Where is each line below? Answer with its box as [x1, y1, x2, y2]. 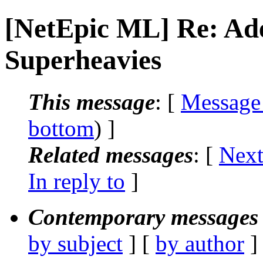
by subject [28, 230, 123, 256]
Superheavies [5, 45, 161, 76]
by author [156, 230, 244, 256]
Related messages [28, 141, 193, 167]
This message [28, 89, 155, 114]
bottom [28, 115, 94, 141]
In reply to [28, 168, 125, 194]
